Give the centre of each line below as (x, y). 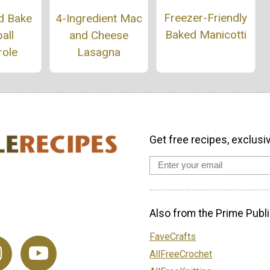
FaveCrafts (173, 236)
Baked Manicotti (206, 34)
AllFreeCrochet (181, 254)
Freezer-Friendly (206, 17)
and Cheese (99, 35)
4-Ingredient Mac (99, 18)
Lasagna (99, 52)
